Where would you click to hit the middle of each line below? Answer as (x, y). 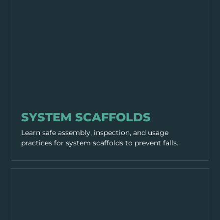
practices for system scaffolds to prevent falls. (100, 143)
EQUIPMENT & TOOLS (44, 105)
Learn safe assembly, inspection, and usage (95, 132)
